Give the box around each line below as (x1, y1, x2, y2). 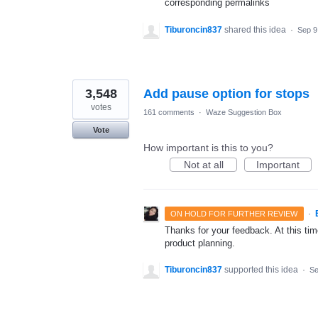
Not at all (183, 158, 224, 170)
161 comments (143, 107, 194, 116)
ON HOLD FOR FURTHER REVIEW (170, 209, 298, 218)
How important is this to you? (143, 141, 273, 153)
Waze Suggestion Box (206, 107, 282, 116)
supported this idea (224, 264, 300, 275)
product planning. (165, 237, 235, 248)
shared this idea (224, 24, 288, 35)
